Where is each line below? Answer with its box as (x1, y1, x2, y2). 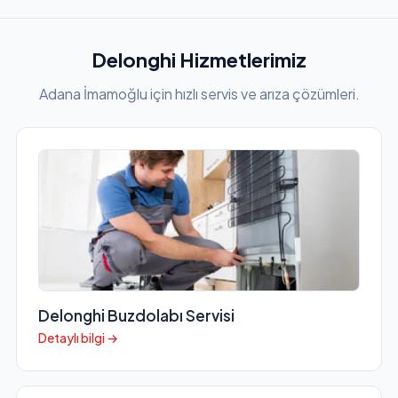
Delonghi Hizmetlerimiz (92, 47, 306, 73)
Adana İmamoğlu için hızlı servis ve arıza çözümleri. (38, 84, 360, 104)
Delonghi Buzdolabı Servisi (37, 306, 235, 326)
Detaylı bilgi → (37, 330, 118, 346)
